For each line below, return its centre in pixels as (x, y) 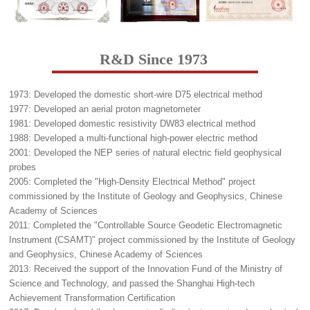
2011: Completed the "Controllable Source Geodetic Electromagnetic (146, 225)
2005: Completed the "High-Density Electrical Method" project (133, 181)
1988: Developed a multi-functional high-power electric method (134, 138)
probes (23, 167)
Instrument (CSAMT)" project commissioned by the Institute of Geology (153, 239)
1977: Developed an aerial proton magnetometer (105, 109)
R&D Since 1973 (153, 59)
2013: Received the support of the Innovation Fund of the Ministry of (146, 268)
